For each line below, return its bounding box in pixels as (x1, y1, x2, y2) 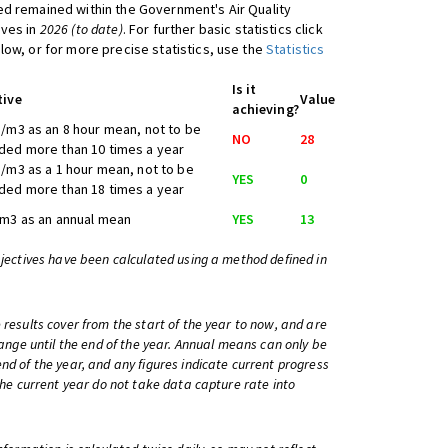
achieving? (231, 100, 299, 118)
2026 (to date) (39, 20, 123, 38)
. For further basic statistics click (122, 20, 323, 38)
